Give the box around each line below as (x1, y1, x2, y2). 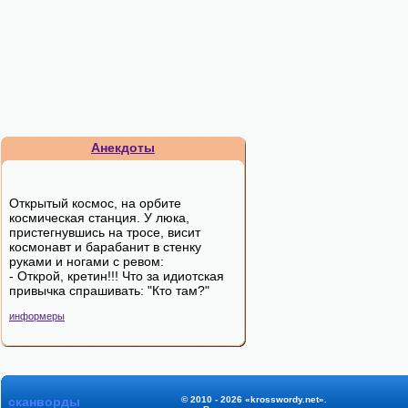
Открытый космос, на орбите (9, 196, 181, 210)
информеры (9, 311, 65, 321)
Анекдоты (91, 140, 155, 155)
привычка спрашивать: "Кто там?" (9, 283, 209, 298)
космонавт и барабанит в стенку (9, 240, 201, 254)
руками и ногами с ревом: (9, 254, 164, 269)
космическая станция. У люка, (9, 210, 189, 225)
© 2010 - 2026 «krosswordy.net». (180, 394, 327, 404)
